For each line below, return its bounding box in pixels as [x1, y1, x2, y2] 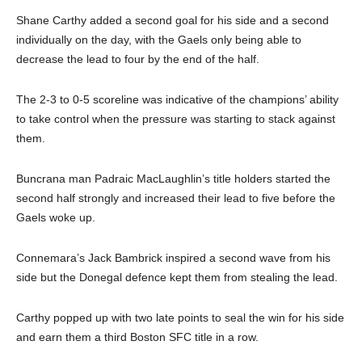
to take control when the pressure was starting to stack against [16, 112, 335, 126]
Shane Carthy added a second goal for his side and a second [16, 14, 329, 27]
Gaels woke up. [16, 211, 95, 225]
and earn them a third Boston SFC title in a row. [16, 330, 259, 344]
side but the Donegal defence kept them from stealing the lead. [16, 271, 338, 284]
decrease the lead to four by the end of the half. [16, 53, 259, 66]
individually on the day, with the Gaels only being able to [16, 33, 301, 47]
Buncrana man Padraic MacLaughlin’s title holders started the [16, 172, 330, 186]
